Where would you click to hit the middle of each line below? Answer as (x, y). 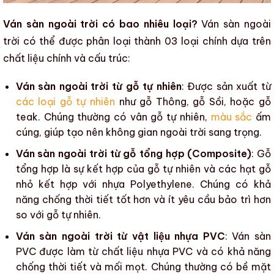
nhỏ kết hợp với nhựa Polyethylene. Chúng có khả (143, 184)
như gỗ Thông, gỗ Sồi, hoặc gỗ (193, 102)
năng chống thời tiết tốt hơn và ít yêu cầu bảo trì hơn (143, 200)
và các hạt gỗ (235, 169)
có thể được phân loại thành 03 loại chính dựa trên (145, 41)
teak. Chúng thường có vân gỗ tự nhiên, (113, 117)
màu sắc (231, 117)
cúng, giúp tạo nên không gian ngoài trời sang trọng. (139, 132)
